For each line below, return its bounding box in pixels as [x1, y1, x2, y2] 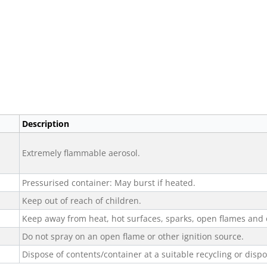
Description [22, 118, 69, 129]
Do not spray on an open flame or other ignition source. [22, 231, 244, 242]
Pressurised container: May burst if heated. [22, 177, 195, 188]
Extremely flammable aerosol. [22, 147, 140, 159]
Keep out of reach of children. [22, 195, 141, 206]
